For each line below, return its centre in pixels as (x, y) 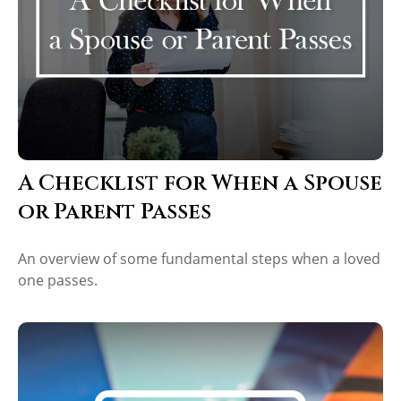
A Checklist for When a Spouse (200, 183)
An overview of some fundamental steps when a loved (199, 258)
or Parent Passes (115, 212)
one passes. (58, 280)
